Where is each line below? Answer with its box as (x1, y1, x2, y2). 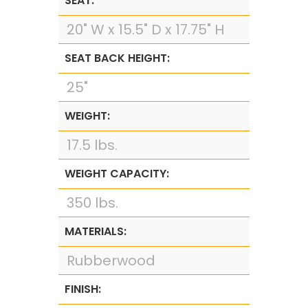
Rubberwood (66, 251, 155, 270)
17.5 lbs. (66, 135, 118, 155)
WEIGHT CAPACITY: (65, 166, 170, 181)
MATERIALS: (65, 223, 127, 239)
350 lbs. (66, 193, 118, 212)
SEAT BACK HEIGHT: (65, 50, 170, 66)
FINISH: (65, 281, 102, 297)
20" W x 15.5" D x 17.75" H (66, 20, 224, 39)
